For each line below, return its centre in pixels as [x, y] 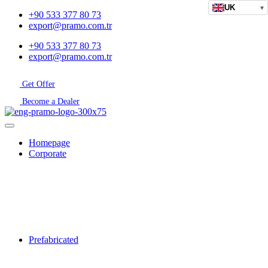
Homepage [49, 143]
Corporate [48, 153]
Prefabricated [54, 240]
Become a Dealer [51, 101]
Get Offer [39, 84]
